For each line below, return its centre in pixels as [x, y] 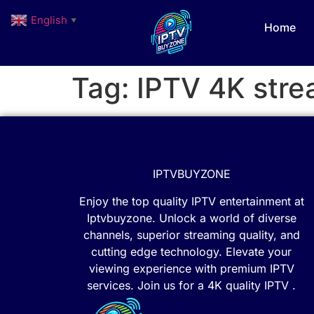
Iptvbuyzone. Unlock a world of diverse [191, 218]
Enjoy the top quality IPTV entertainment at [191, 201]
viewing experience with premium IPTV [191, 268]
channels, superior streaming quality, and [191, 234]
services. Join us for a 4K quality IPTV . [191, 285]
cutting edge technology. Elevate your [191, 251]
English [49, 20]
